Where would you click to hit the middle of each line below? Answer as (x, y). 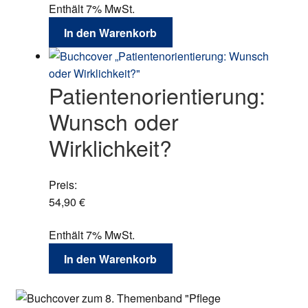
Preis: (63, 185)
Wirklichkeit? (110, 147)
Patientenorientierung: (157, 95)
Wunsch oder (113, 121)
